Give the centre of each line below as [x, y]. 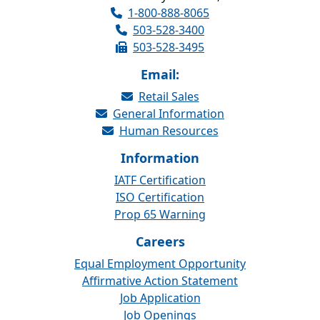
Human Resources [169, 131]
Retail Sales [169, 97]
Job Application [160, 298]
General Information [169, 114]
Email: [160, 75]
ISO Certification [160, 197]
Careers [160, 242]
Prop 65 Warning [160, 215]
